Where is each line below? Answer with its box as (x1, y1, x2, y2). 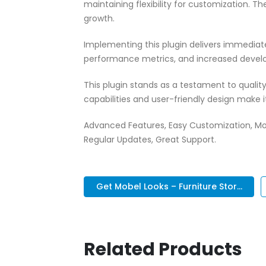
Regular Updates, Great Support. (84, 134, 216, 145)
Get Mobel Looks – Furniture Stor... (96, 180, 242, 193)
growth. (84, 12, 115, 24)
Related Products (84, 236, 242, 262)
